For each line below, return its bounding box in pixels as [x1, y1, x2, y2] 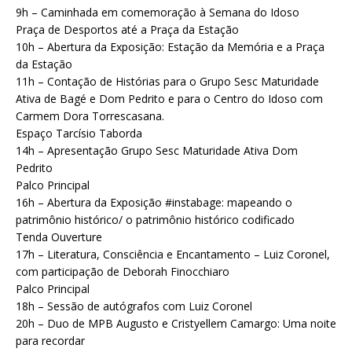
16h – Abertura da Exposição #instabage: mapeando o [16, 195, 292, 211]
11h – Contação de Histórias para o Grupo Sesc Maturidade [16, 74, 319, 90]
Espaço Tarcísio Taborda [16, 126, 142, 141]
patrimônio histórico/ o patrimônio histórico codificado [16, 212, 295, 228]
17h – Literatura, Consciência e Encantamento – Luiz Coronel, [16, 247, 330, 262]
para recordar [16, 333, 85, 349]
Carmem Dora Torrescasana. [16, 108, 164, 124]
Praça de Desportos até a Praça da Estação [16, 22, 239, 38]
